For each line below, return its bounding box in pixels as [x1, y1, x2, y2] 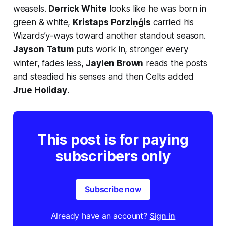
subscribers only [55, 147, 171, 165]
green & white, [13, 17, 73, 27]
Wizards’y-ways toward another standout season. [13, 30, 206, 41]
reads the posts [143, 58, 207, 68]
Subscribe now [85, 184, 141, 194]
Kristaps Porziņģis [73, 17, 151, 27]
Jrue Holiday [13, 85, 67, 95]
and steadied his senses [13, 71, 108, 82]
